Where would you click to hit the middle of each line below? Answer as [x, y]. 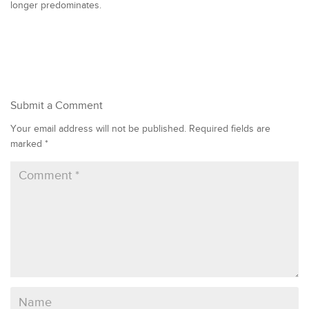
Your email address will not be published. [98, 129]
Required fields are [230, 129]
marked [28, 144]
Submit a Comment [57, 106]
